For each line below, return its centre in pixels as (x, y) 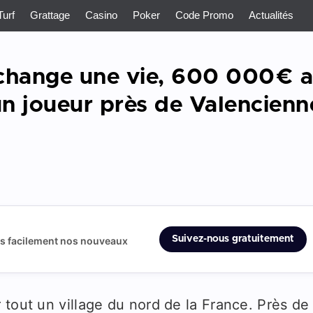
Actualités (271, 15)
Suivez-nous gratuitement (233, 239)
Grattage (50, 15)
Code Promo (204, 15)
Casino (101, 15)
